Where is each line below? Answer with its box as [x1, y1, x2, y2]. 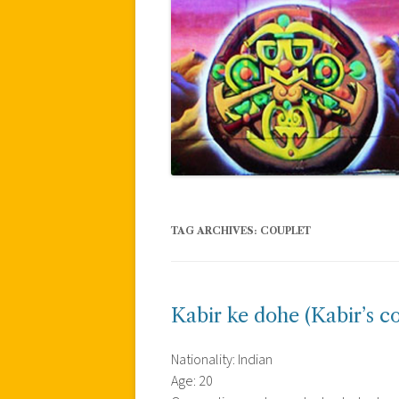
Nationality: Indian [171, 349, 273, 370]
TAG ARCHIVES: [171, 224, 260, 237]
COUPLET [260, 224, 311, 237]
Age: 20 [171, 370, 213, 391]
